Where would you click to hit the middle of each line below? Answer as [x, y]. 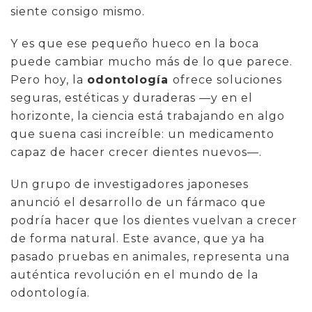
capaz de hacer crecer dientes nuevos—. [136, 152]
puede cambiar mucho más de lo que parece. [151, 61]
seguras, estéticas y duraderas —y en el [132, 97]
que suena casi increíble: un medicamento [142, 134]
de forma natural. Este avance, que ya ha [138, 238]
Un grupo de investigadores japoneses [130, 184]
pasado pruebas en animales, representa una [150, 256]
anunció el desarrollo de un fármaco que [138, 202]
